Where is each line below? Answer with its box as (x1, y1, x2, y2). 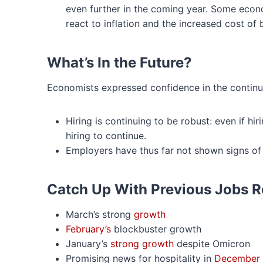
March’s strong (66, 208, 134, 220)
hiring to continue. (66, 130, 146, 141)
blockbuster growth (111, 223, 201, 235)
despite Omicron (174, 238, 250, 249)
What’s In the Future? (47, 54, 192, 71)
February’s (66, 223, 111, 235)
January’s (66, 238, 110, 249)
